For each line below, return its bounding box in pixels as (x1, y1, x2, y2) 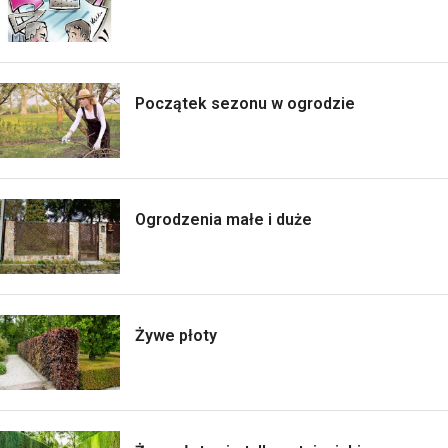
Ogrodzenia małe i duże (135, 209, 312, 229)
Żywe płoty (135, 325, 217, 345)
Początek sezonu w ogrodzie (135, 93, 355, 113)
